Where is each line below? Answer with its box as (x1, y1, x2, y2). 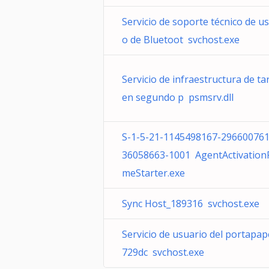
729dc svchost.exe (122, 246, 204, 259)
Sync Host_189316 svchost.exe (122, 197, 259, 210)
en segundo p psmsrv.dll (122, 91, 234, 104)
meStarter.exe (122, 166, 185, 180)
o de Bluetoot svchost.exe (122, 33, 240, 46)
